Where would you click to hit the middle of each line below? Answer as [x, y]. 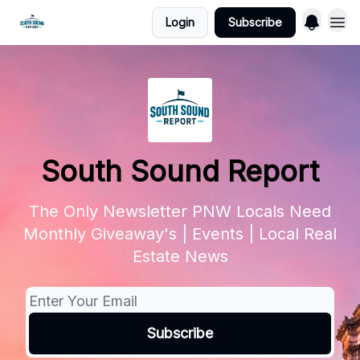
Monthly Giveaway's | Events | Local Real [180, 234]
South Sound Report [180, 171]
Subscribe [255, 22]
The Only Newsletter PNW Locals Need [180, 211]
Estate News [180, 256]
